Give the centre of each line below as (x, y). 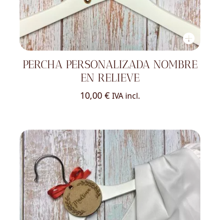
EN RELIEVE (110, 78)
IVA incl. (126, 96)
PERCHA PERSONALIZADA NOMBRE (110, 64)
